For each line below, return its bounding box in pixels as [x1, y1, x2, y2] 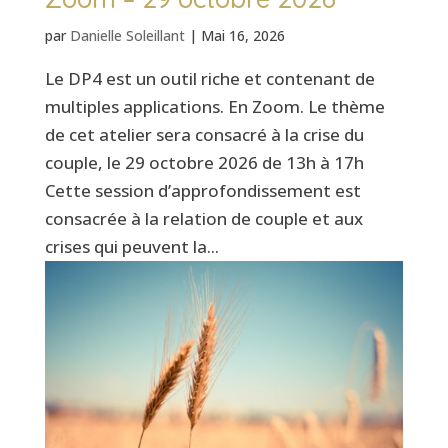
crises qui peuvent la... [44, 235, 219, 259]
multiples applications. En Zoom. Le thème [44, 95, 385, 119]
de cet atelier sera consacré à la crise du [44, 123, 364, 147]
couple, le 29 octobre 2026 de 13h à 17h [44, 151, 364, 175]
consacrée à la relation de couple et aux [44, 207, 363, 231]
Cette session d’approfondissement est [44, 179, 361, 203]
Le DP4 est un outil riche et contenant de [44, 67, 375, 91]
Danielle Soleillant [69, 26, 185, 46]
